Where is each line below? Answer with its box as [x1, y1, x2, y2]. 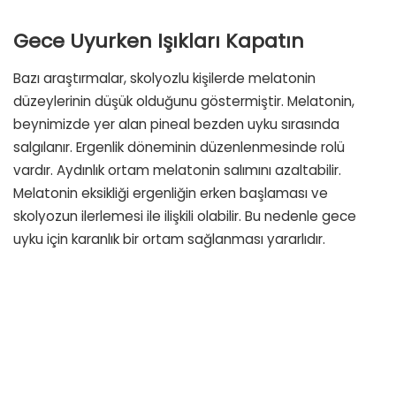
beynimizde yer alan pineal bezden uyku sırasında [13, 114, 339, 133]
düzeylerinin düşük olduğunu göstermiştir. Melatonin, [13, 91, 354, 110]
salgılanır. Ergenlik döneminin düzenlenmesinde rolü [13, 137, 345, 156]
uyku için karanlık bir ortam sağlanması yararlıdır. [13, 229, 325, 248]
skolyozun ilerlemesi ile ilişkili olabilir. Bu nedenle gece [13, 206, 356, 225]
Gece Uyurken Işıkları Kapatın [13, 27, 304, 56]
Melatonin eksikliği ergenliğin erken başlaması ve [13, 183, 328, 202]
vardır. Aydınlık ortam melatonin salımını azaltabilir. [13, 160, 341, 179]
